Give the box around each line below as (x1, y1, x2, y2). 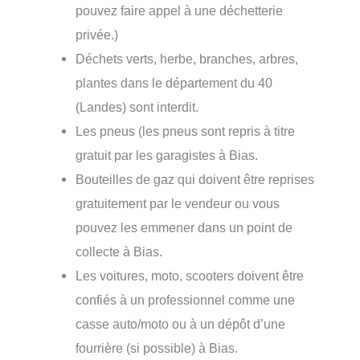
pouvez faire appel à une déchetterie (76, 3, 284, 18)
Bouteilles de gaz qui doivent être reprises (76, 172, 315, 186)
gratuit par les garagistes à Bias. (76, 148, 259, 162)
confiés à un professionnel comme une (76, 292, 296, 307)
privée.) (76, 27, 119, 42)
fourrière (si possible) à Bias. (76, 341, 239, 355)
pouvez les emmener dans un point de (76, 220, 293, 235)
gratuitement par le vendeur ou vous (76, 196, 280, 211)
